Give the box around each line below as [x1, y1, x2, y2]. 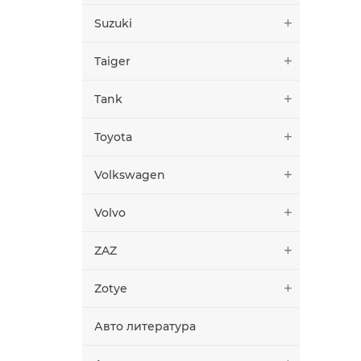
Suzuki [94, 15, 132, 31]
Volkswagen [94, 167, 165, 182]
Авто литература [94, 318, 196, 334]
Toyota [94, 129, 132, 144]
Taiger [94, 53, 131, 68]
